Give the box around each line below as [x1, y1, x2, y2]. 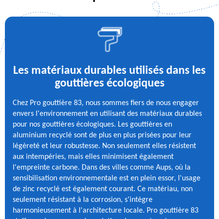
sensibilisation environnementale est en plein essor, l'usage [13, 174, 200, 182]
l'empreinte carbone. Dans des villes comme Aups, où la [13, 163, 191, 172]
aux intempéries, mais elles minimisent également [13, 153, 174, 161]
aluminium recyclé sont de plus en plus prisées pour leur [13, 131, 192, 139]
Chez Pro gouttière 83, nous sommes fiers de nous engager [13, 99, 199, 107]
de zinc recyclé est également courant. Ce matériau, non [13, 185, 193, 193]
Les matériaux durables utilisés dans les [13, 65, 206, 77]
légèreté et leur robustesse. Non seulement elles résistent [13, 142, 196, 150]
